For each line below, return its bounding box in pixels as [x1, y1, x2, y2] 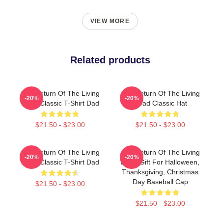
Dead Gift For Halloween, [121, 158, 199, 166]
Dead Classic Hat [133, 99, 187, 107]
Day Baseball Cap [132, 177, 188, 186]
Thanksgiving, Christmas [122, 167, 198, 176]
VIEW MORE [90, 17, 130, 25]
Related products [70, 54, 150, 65]
